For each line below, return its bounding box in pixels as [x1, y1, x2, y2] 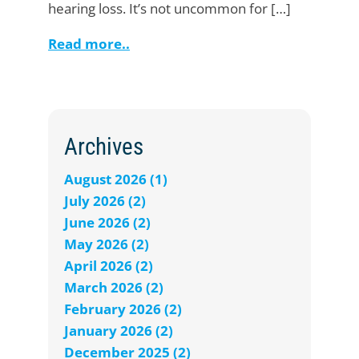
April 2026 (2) [64, 256, 153, 276]
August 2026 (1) [64, 170, 167, 189]
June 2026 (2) [64, 213, 151, 232]
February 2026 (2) [64, 300, 182, 319]
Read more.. [48, 34, 130, 54]
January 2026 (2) [64, 321, 173, 341]
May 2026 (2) [64, 235, 149, 254]
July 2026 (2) [64, 192, 146, 211]
